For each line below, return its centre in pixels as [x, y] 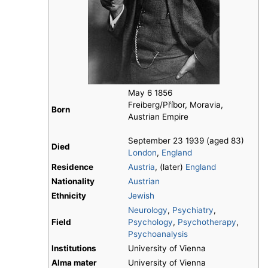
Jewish [141, 196]
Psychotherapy [207, 222]
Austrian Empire [158, 117]
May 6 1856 [150, 93]
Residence [72, 167]
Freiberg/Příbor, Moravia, [176, 105]
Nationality [73, 182]
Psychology [150, 222]
